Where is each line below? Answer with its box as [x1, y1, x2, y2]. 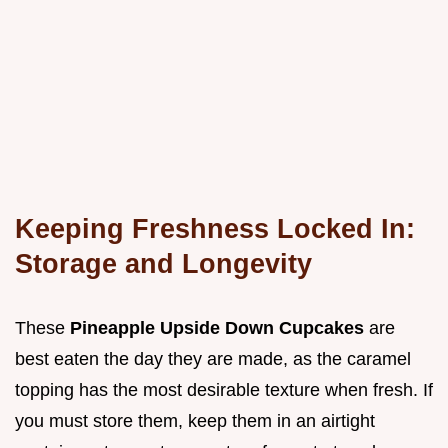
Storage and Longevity [15, 247, 312, 279]
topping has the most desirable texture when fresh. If [15, 379, 433, 400]
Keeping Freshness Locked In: [15, 212, 415, 244]
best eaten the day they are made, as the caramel [15, 348, 411, 369]
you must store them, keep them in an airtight [15, 410, 375, 431]
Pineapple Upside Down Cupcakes [70, 317, 369, 338]
